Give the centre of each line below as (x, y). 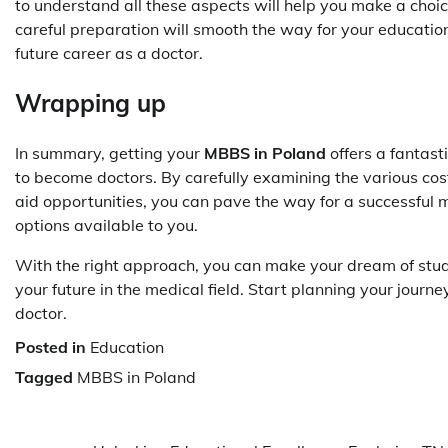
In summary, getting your (109, 152)
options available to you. (108, 224)
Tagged (46, 376)
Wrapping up (90, 102)
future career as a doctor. (109, 53)
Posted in (52, 346)
